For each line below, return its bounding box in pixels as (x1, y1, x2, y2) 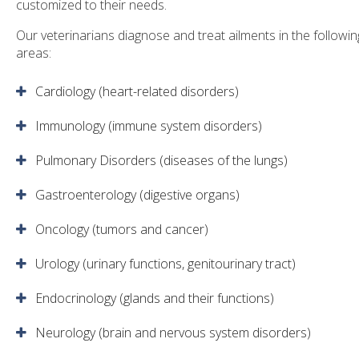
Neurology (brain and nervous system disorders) (35, 323, 314, 341)
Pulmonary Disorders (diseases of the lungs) (35, 151, 288, 169)
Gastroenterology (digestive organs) (35, 185, 240, 204)
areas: (16, 43, 51, 62)
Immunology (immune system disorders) (35, 116, 262, 135)
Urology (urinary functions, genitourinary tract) (35, 254, 296, 272)
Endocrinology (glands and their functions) (35, 288, 274, 307)
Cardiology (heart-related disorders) (35, 82, 239, 100)
